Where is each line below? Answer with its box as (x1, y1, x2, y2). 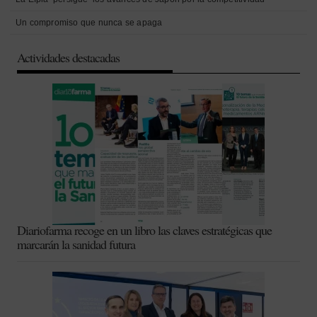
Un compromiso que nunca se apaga (16, 18, 163, 28)
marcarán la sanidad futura (17, 236, 135, 253)
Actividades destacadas (17, 49, 120, 66)
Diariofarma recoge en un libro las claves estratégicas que (17, 221, 272, 238)
